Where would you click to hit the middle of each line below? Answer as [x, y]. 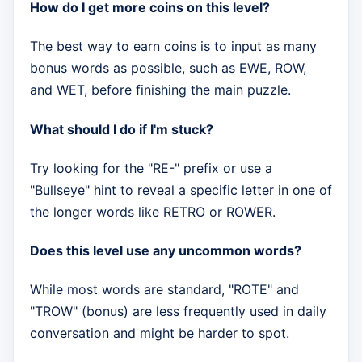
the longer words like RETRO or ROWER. [153, 211]
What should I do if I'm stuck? [122, 129]
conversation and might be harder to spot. [160, 333]
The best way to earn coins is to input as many [173, 46]
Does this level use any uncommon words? [166, 251]
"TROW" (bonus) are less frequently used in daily [178, 311]
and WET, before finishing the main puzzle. [160, 90]
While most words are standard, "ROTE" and [164, 290]
